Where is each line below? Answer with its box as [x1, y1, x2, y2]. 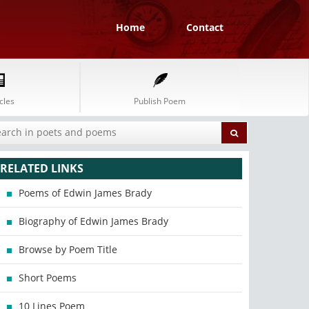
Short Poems [19, 271, 77, 284]
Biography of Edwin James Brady [19, 215, 169, 228]
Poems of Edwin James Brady [19, 186, 152, 199]
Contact [186, 21, 223, 34]
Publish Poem [134, 95, 186, 107]
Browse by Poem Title [19, 243, 118, 256]
